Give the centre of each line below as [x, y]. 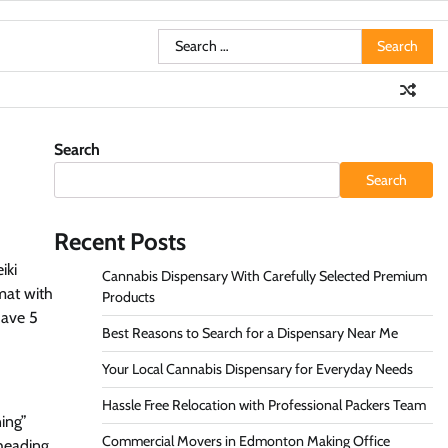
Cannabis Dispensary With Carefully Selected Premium [264, 276]
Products [128, 297]
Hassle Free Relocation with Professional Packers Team [263, 405]
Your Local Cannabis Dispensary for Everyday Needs [257, 369]
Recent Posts [119, 241]
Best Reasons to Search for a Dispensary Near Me [249, 333]
